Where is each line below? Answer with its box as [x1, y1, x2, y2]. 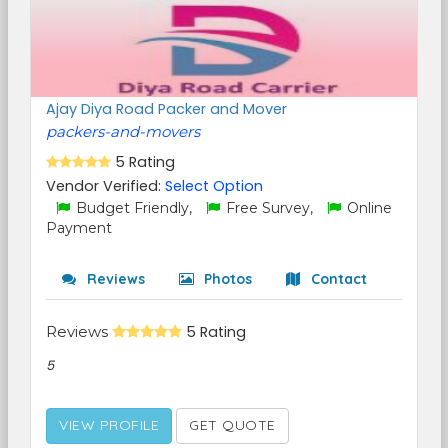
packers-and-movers [46, 122, 200, 141]
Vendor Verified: [46, 176, 165, 196]
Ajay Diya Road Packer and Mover [46, 99, 287, 119]
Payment [46, 219, 112, 237]
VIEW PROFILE [59, 416, 159, 434]
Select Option [165, 176, 263, 196]
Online [343, 199, 392, 217]
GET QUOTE [189, 416, 276, 434]
